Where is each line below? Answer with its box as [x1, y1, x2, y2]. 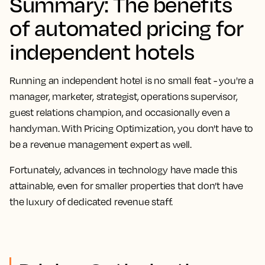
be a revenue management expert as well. [9, 138, 192, 151]
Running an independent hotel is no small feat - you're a [9, 75, 254, 87]
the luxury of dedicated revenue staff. [9, 196, 173, 208]
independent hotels [9, 38, 195, 65]
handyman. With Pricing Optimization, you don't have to [9, 122, 254, 135]
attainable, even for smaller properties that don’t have [9, 180, 244, 192]
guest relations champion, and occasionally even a [9, 106, 231, 119]
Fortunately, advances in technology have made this [9, 164, 238, 176]
